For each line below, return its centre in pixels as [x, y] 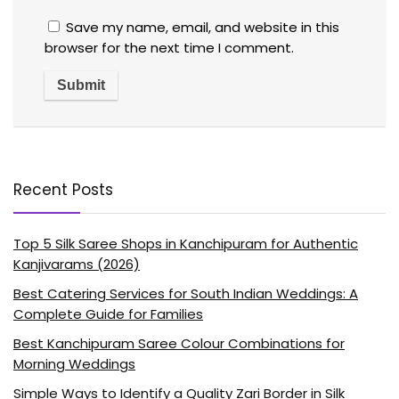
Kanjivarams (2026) [77, 264]
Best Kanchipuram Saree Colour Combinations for [179, 343]
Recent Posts [63, 189]
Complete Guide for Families [108, 313]
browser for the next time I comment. [169, 47]
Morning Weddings [74, 363]
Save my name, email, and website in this [203, 27]
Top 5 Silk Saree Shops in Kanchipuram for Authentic [186, 243]
